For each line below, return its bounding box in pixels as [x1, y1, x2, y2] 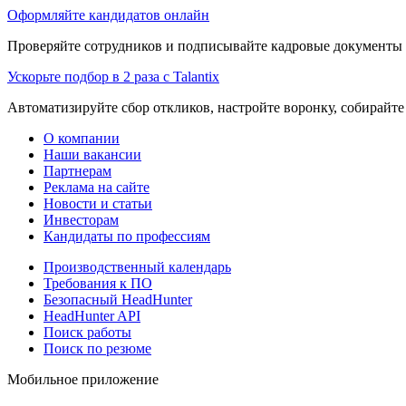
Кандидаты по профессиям [43, 227, 210, 244]
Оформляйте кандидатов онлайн [7, 6, 209, 23]
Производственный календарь [43, 258, 231, 275]
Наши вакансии [43, 146, 141, 162]
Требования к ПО [43, 275, 152, 291]
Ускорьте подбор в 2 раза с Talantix [7, 68, 219, 84]
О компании [43, 130, 120, 146]
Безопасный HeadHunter [43, 291, 192, 307]
